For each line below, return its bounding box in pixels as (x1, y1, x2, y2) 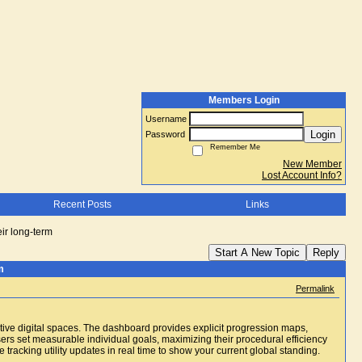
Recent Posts (53, 199, 112, 210)
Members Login (208, 95, 280, 106)
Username (145, 114, 189, 124)
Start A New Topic (215, 246, 300, 259)
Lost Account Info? (262, 170, 342, 181)
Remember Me (205, 143, 260, 151)
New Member (283, 158, 342, 170)
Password (145, 129, 187, 139)
